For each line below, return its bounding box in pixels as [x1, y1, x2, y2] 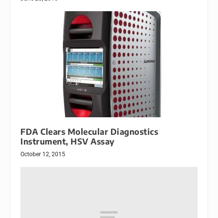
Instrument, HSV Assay [20, 136, 115, 147]
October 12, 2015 [20, 151, 66, 158]
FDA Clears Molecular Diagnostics [20, 127, 159, 137]
